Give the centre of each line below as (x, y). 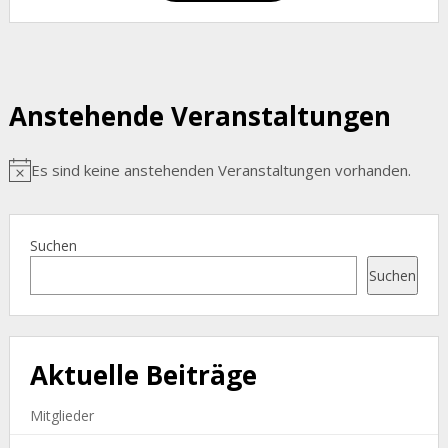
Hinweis (35, 179)
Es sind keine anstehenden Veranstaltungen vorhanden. (220, 170)
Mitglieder (61, 416)
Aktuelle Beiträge (143, 375)
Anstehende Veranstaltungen (199, 116)
